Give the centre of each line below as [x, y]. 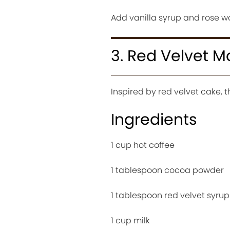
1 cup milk [130, 220]
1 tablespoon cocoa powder [167, 170]
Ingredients [154, 119]
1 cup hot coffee [142, 145]
